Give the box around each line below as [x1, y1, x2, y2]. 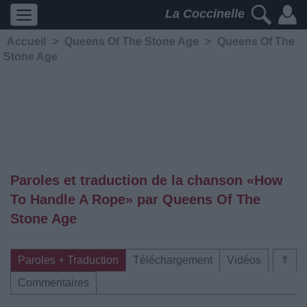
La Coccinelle [165, 7, 248, 21]
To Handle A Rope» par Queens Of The [10, 192, 260, 207]
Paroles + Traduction [18, 254, 119, 266]
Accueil [7, 36, 46, 47]
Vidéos [227, 254, 261, 266]
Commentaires [18, 277, 89, 288]
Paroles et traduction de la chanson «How [10, 173, 283, 188]
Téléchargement [133, 254, 212, 266]
